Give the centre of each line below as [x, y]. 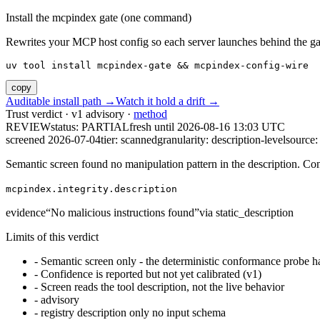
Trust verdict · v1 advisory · [70, 114]
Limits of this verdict [52, 237]
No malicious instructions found [122, 213]
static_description [255, 213]
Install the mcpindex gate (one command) [99, 18]
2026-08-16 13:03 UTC [231, 127]
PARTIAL [105, 127]
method [150, 114]
